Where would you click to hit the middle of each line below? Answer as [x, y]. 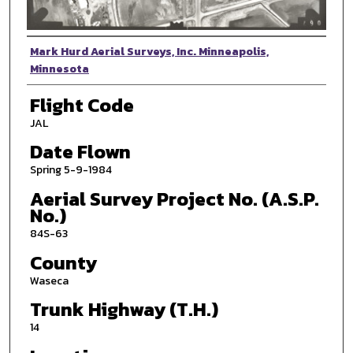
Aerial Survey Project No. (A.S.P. [174, 199]
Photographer [85, 52]
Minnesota [59, 69]
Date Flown [80, 152]
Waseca [49, 281]
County [63, 262]
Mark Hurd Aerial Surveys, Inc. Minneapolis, [149, 52]
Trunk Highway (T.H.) [124, 310]
